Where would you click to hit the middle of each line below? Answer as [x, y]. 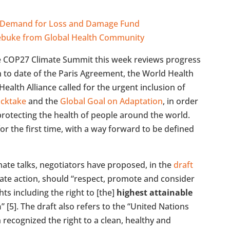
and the [43, 101]
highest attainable [155, 192]
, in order [181, 101]
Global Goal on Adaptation [112, 101]
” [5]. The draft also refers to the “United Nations [95, 206]
